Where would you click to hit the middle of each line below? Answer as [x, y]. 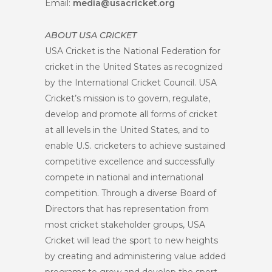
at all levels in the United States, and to [127, 130]
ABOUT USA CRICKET [91, 36]
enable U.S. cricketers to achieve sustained [135, 146]
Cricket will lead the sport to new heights [131, 241]
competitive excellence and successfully [130, 162]
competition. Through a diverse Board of [131, 193]
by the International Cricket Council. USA [131, 83]
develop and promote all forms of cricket [131, 114]
